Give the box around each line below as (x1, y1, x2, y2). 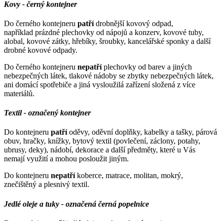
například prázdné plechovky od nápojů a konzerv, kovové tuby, (4, 28, 204, 37)
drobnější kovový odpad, (94, 19, 173, 28)
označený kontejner (28, 109, 91, 117)
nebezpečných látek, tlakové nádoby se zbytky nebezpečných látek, (4, 71, 214, 80)
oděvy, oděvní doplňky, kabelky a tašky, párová (69, 128, 217, 137)
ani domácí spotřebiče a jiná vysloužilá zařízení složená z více (4, 80, 195, 89)
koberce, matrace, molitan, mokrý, (77, 171, 183, 180)
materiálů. (4, 89, 37, 98)
